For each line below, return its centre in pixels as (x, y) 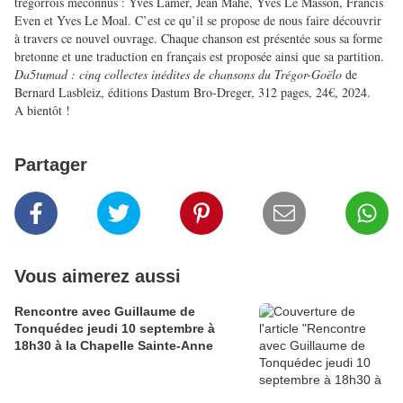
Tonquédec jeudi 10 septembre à (115, 329)
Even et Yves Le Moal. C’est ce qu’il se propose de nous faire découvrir (198, 21)
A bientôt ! (42, 111)
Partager (51, 165)
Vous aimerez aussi (98, 277)
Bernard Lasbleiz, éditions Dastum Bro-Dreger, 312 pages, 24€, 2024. (193, 93)
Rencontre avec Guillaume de (105, 312)
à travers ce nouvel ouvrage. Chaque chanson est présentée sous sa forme (198, 39)
